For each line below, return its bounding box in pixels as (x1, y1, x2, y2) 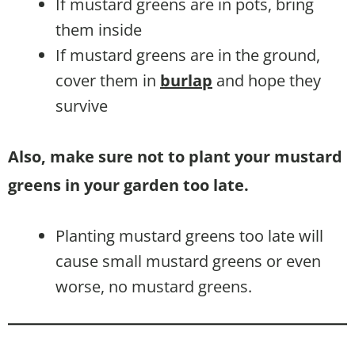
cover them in (55, 69, 160, 91)
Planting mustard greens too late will (55, 224, 323, 246)
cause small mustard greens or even (55, 250, 321, 272)
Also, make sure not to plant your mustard (8, 145, 342, 167)
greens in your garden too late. (8, 174, 249, 196)
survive (55, 94, 108, 116)
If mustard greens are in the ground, (55, 44, 320, 66)
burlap (160, 69, 212, 91)
